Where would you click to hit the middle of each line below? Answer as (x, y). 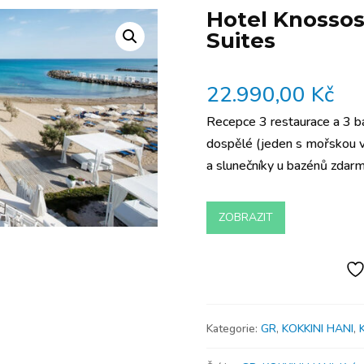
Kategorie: (233, 328)
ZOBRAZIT (245, 217)
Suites (240, 41)
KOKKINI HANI (317, 328)
